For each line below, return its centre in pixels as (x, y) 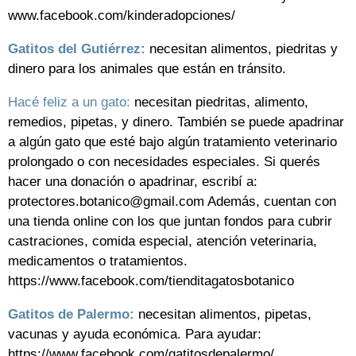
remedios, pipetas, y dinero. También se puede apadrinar (176, 122)
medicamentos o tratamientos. (98, 261)
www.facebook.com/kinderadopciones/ (122, 16)
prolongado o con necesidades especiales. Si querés (164, 162)
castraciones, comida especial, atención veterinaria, (163, 242)
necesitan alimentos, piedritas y (242, 49)
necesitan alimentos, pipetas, (223, 315)
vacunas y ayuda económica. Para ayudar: (135, 335)
